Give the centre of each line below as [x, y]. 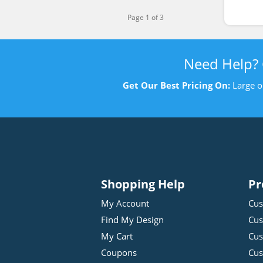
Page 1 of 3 [146, 17]
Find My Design [132, 220]
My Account [125, 203]
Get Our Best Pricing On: [176, 85]
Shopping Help [143, 184]
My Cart [117, 236]
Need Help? [222, 64]
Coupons [119, 252]
